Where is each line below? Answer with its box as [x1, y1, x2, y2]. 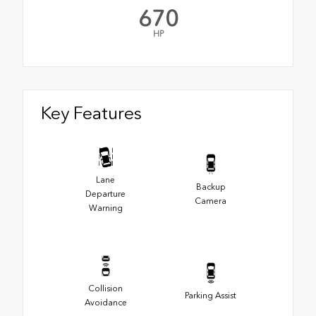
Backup [195, 182, 226, 193]
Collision [88, 284, 123, 294]
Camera [195, 196, 226, 207]
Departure [85, 189, 126, 200]
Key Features [41, 102, 142, 123]
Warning [88, 203, 123, 214]
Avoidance [84, 298, 127, 308]
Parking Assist [185, 291, 236, 301]
